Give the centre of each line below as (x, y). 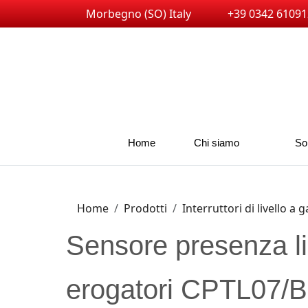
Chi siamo (217, 143)
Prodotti (145, 209)
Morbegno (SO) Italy (137, 14)
